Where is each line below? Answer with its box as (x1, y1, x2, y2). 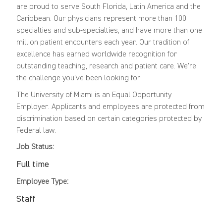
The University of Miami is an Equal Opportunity (16, 91, 171, 99)
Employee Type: (16, 178, 68, 186)
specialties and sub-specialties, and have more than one (16, 27, 202, 35)
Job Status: (16, 143, 54, 152)
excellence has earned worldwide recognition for (16, 51, 177, 59)
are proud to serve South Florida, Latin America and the (16, 3, 201, 11)
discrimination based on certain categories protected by (16, 114, 202, 123)
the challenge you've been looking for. (16, 74, 142, 83)
